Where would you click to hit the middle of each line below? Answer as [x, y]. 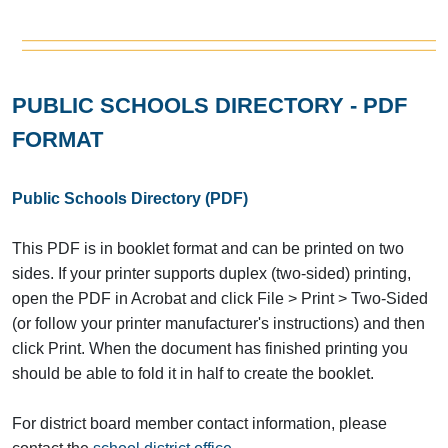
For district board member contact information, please [199, 424]
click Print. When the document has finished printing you [210, 349]
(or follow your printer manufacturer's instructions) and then [218, 324]
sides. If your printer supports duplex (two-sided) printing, [211, 274]
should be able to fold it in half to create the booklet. [195, 374]
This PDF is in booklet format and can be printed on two [208, 249]
